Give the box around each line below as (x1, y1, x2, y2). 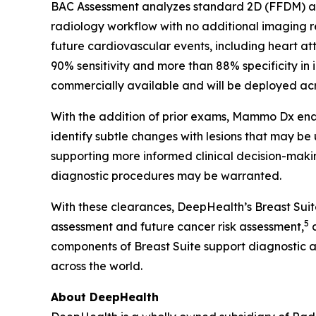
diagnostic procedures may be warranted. (51, 169, 281, 183)
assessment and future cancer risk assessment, (51, 219, 304, 234)
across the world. (51, 259, 142, 274)
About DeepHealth (51, 290, 159, 305)
